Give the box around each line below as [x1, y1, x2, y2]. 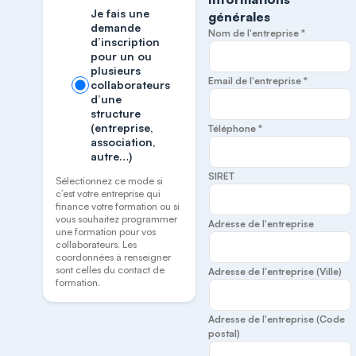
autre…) [91, 149, 133, 163]
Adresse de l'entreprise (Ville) [208, 265, 342, 277]
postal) [208, 327, 241, 339]
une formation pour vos [56, 226, 157, 238]
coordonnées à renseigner [56, 251, 172, 263]
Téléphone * [208, 122, 263, 134]
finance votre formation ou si [56, 200, 180, 212]
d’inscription [91, 35, 161, 48]
